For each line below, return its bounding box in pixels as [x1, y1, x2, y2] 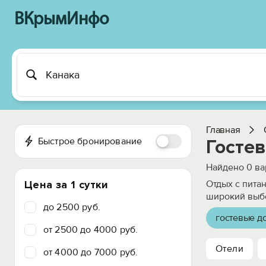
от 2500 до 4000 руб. [43, 224, 138, 236]
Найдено [206, 161, 246, 173]
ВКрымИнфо [14, 11, 109, 29]
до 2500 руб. [43, 201, 100, 213]
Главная [206, 124, 240, 136]
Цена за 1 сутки [24, 178, 109, 191]
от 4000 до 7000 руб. [43, 246, 138, 258]
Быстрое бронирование [37, 135, 142, 147]
